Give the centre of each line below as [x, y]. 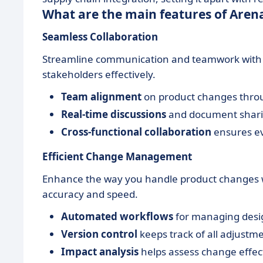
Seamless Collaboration [100, 37]
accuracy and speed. [90, 194]
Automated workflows [117, 216]
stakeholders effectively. [99, 74]
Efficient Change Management [117, 156]
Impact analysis [100, 252]
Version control [99, 234]
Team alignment [101, 97]
